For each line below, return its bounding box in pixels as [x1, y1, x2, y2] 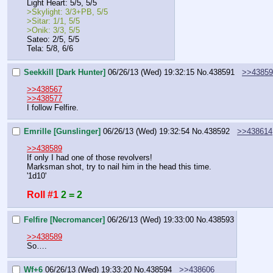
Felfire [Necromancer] [24, 214, 105, 224]
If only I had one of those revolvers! [27, 153, 152, 163]
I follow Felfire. [27, 103, 79, 113]
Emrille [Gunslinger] [24, 126, 101, 136]
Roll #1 [27, 190, 58, 200]
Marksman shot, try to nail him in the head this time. [27, 162, 211, 172]
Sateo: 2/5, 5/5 [27, 35, 79, 44]
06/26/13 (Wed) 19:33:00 [107, 214, 194, 224]
